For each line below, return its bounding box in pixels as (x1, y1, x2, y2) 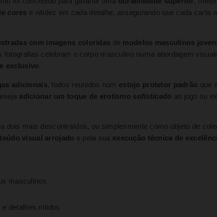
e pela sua (74, 134, 112, 142)
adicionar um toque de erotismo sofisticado (19, 92, 172, 100)
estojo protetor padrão (118, 80, 198, 89)
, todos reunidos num (47, 80, 119, 89)
